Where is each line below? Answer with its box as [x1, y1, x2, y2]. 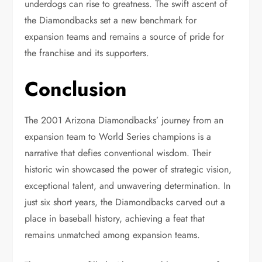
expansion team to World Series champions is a [25, 130, 212, 143]
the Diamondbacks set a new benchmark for [25, 13, 197, 27]
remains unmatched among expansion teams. [25, 228, 201, 242]
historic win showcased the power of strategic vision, [25, 163, 232, 176]
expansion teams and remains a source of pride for [25, 30, 225, 43]
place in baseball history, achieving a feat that [25, 212, 205, 225]
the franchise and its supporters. [25, 46, 150, 60]
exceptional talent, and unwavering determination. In [25, 179, 231, 192]
